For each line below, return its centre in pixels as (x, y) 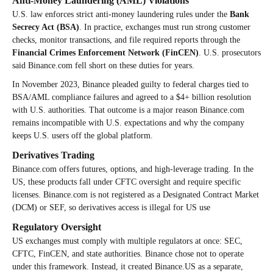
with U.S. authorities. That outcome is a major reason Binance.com (128, 110)
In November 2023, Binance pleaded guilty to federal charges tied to (130, 84)
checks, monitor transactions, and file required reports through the (126, 40)
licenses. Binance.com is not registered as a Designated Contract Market (136, 194)
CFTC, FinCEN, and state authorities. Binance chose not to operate (128, 253)
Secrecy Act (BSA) (46, 27)
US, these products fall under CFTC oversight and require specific (126, 182)
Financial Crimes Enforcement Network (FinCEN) (105, 52)
